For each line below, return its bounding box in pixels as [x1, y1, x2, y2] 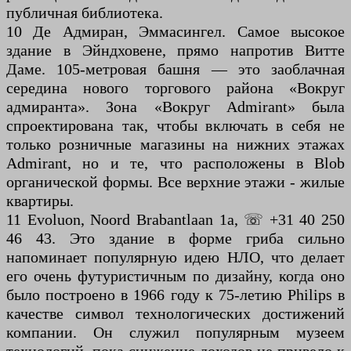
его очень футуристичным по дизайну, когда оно [6, 267, 345, 285]
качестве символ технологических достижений [6, 305, 345, 323]
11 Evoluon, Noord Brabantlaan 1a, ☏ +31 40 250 [6, 211, 345, 229]
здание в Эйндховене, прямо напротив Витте [6, 42, 345, 60]
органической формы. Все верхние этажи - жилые [6, 173, 345, 191]
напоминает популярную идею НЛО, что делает [6, 248, 345, 266]
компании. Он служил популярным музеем [6, 324, 345, 342]
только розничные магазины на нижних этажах [6, 136, 345, 154]
